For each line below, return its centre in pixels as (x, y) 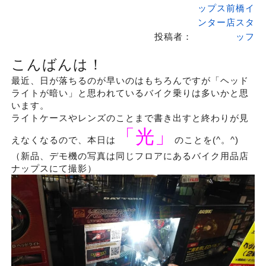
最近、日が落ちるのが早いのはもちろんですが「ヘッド (130, 80)
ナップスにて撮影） (54, 168)
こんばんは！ (57, 64)
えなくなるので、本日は (63, 140)
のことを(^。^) (206, 140)
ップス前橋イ (226, 8)
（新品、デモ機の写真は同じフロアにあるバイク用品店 (130, 156)
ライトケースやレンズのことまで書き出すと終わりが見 (130, 118)
